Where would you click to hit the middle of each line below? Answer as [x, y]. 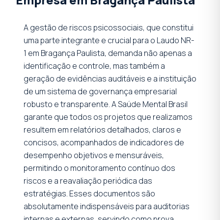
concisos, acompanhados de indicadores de [104, 142]
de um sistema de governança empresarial [100, 91]
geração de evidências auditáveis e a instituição [110, 78]
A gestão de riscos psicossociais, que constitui [109, 27]
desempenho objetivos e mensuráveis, [94, 155]
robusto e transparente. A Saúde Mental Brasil [106, 104]
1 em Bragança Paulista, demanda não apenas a [108, 53]
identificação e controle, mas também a [94, 66]
